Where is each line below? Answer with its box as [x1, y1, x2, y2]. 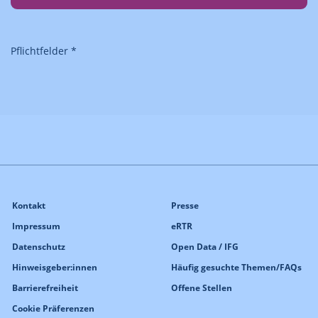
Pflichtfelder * [11, 43, 77, 57]
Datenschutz [12, 240, 65, 253]
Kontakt [12, 199, 45, 212]
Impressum [12, 219, 60, 232]
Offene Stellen [171, 281, 232, 294]
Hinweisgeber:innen [12, 261, 97, 273]
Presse [171, 199, 199, 212]
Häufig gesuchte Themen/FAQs [171, 261, 302, 273]
